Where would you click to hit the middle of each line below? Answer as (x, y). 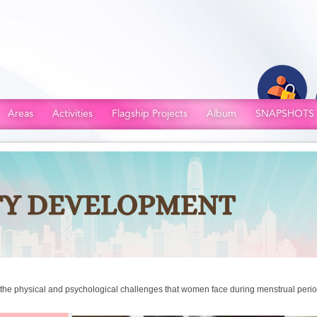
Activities (73, 114)
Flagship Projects (150, 114)
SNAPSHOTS (285, 114)
